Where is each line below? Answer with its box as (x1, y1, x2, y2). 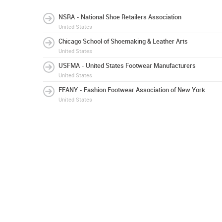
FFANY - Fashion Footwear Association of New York (58, 86, 205, 94)
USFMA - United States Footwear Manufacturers (58, 62, 196, 69)
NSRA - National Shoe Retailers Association (58, 13, 181, 21)
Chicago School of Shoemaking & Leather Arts (58, 38, 188, 45)
